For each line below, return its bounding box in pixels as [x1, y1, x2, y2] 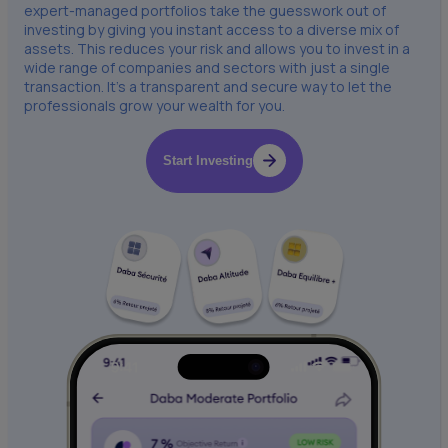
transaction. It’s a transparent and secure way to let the [24, 76, 392, 96]
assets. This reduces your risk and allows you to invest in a [24, 38, 410, 58]
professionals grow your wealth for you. [24, 95, 285, 115]
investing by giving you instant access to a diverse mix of [24, 19, 399, 39]
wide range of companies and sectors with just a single [24, 57, 390, 77]
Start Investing [162, 152, 253, 168]
